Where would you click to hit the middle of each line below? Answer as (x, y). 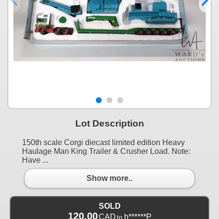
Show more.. (109, 178)
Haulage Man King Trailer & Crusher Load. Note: (106, 151)
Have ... (35, 160)
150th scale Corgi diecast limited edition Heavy (103, 142)
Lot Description (109, 123)
